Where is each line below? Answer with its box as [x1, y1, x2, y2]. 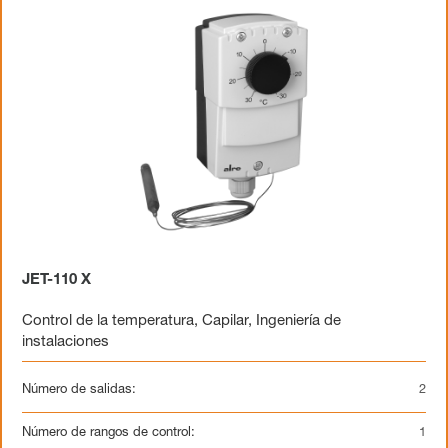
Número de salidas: [22, 384, 136, 397]
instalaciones [22, 335, 109, 350]
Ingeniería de [256, 314, 341, 329]
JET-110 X [22, 273, 91, 288]
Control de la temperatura [22, 314, 194, 329]
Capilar [202, 314, 248, 329]
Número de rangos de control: [22, 427, 195, 440]
